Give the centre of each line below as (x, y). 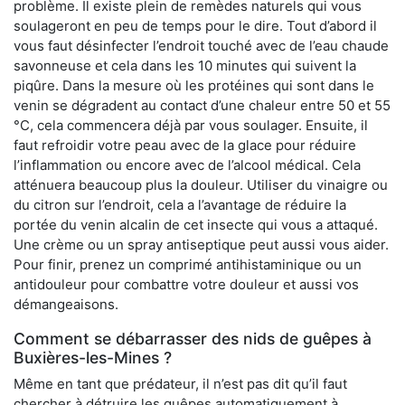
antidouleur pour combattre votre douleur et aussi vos (186, 285)
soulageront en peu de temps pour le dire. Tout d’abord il (195, 26)
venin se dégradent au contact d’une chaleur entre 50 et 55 (202, 106)
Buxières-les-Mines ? (93, 358)
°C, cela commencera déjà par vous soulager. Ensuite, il (191, 126)
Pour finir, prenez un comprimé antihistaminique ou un (188, 265)
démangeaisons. (66, 305)
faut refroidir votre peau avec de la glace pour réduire (185, 146)
